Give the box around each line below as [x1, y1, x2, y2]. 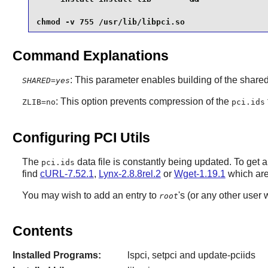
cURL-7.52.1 [39, 168, 94, 179]
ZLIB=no [22, 98, 56, 107]
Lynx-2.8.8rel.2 [98, 168, 161, 179]
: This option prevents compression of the [55, 96, 232, 107]
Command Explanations [12, 48, 169, 64]
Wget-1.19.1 [173, 168, 226, 179]
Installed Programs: [12, 250, 101, 261]
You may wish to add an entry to [22, 190, 159, 200]
